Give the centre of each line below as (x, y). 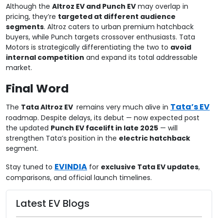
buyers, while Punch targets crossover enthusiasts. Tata (100, 37)
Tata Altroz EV (48, 107)
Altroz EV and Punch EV (94, 6)
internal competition (45, 57)
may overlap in (162, 6)
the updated (28, 128)
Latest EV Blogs (53, 203)
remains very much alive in (122, 107)
